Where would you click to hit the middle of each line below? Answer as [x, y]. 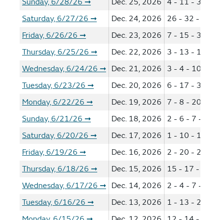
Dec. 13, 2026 [137, 202]
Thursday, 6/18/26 [55, 169]
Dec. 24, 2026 [137, 19]
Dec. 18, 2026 [137, 119]
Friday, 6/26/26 [50, 35]
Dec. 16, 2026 [137, 152]
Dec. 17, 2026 [137, 136]
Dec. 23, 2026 [137, 35]
